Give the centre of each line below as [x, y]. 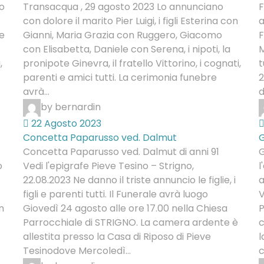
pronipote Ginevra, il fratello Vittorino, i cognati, [132, 63]
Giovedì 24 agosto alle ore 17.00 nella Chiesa [125, 208]
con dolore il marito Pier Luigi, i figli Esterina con [130, 21]
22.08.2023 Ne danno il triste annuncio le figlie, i [129, 180]
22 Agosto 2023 [65, 123]
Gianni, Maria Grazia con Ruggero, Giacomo [122, 35]
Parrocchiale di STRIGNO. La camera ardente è [130, 222]
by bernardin [70, 107]
